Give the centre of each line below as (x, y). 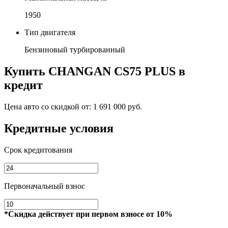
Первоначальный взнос (45, 186)
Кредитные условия (59, 128)
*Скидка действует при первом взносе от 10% (88, 214)
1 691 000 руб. (118, 106)
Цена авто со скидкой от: (49, 106)
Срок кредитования (38, 150)
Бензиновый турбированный (75, 49)
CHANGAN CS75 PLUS (112, 71)
